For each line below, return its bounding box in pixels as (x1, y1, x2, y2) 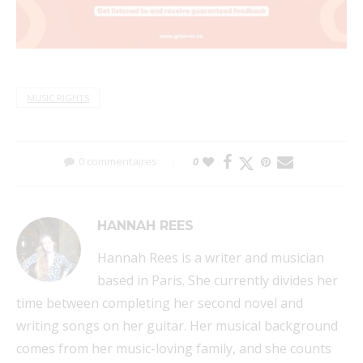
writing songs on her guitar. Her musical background (16, 317, 338, 335)
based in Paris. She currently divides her (97, 271, 338, 290)
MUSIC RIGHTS (27, 92, 89, 105)
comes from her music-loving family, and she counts (16, 340, 331, 358)
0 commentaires (78, 154, 157, 169)
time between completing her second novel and (16, 294, 303, 313)
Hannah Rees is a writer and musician (97, 249, 324, 267)
